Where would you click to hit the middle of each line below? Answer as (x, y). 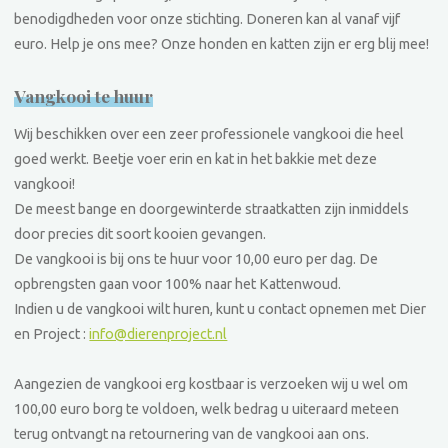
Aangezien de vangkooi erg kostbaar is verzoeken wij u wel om (211, 384)
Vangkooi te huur (84, 95)
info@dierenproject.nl (158, 334)
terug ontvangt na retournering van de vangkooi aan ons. (192, 434)
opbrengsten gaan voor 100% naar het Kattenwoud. (178, 284)
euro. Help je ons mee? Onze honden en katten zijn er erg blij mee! (222, 44)
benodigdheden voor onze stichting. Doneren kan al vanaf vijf (207, 19)
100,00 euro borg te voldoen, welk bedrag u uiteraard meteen (207, 409)
